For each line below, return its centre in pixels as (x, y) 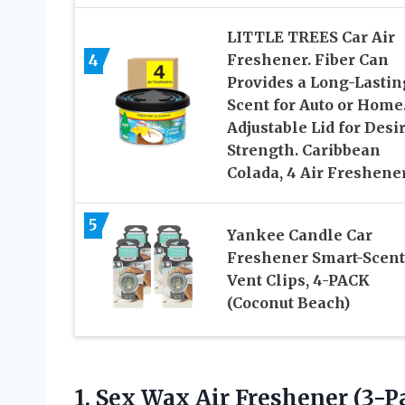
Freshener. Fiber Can (307, 59)
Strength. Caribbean (303, 150)
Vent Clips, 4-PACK (298, 281)
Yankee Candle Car (299, 235)
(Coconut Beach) (288, 303)
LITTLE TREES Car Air (311, 37)
